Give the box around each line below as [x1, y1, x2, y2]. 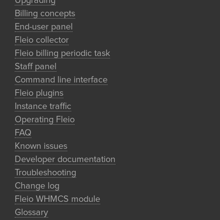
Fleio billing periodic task [15, 49, 110, 58]
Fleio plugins [15, 89, 63, 98]
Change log [15, 182, 59, 191]
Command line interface [15, 76, 108, 84]
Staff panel [15, 62, 56, 71]
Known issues [15, 142, 67, 151]
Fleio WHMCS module [15, 195, 100, 204]
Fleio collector [15, 36, 69, 45]
